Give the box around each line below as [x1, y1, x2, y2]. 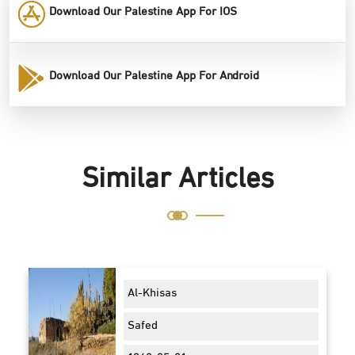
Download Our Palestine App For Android [49, 67, 259, 87]
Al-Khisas [128, 284, 177, 304]
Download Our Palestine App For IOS [49, 2, 237, 23]
